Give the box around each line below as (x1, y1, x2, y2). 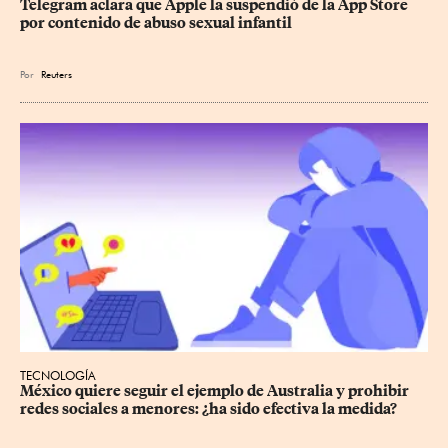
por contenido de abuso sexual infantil (20, 13, 292, 32)
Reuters (41, 67, 72, 80)
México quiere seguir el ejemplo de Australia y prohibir (20, 381, 412, 400)
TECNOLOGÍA (20, 367, 96, 383)
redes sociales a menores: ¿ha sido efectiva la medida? (20, 399, 397, 418)
